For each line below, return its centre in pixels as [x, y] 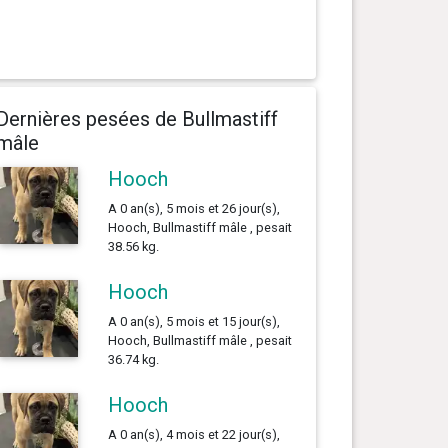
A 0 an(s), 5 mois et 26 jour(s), [193, 208]
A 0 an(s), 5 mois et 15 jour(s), [193, 321]
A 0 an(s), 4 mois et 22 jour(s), [193, 434]
